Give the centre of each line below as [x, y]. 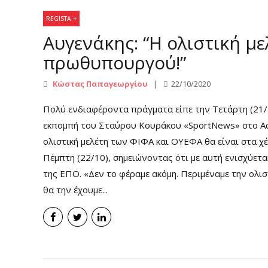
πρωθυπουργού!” [115, 62]
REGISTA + [62, 19]
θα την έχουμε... [75, 190]
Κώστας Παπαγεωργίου [99, 84]
